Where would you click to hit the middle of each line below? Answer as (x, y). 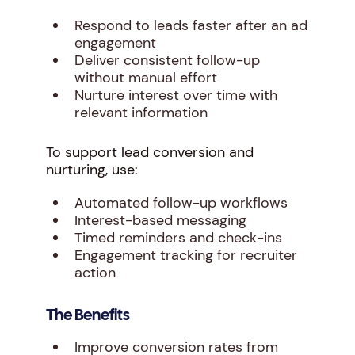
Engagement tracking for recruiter (185, 255)
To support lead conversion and (149, 152)
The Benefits (88, 316)
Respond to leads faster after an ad (191, 25)
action (95, 273)
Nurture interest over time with (176, 95)
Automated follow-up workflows (181, 203)
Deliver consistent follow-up (167, 60)
